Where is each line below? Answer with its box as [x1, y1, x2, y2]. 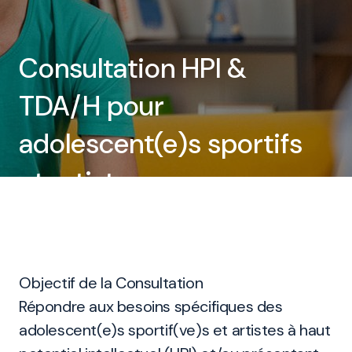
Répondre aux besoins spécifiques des [19, 296, 283, 317]
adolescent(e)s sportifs [19, 126, 302, 162]
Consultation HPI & [19, 50, 247, 86]
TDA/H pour [19, 88, 164, 124]
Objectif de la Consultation [19, 273, 203, 293]
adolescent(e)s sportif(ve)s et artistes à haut [19, 320, 331, 340]
